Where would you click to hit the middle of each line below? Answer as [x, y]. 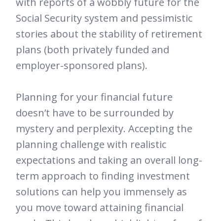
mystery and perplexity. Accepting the [104, 129]
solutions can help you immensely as [101, 192]
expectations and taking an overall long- [109, 160]
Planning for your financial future [94, 97]
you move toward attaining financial [100, 208]
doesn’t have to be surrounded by [95, 113]
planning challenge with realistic [91, 145]
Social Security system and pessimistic [104, 18]
